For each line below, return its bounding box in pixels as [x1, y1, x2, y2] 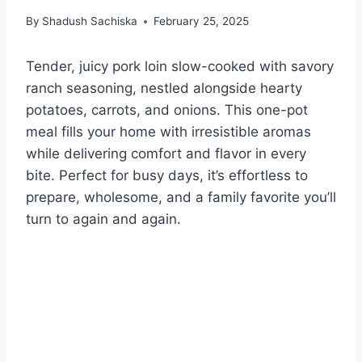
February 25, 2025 [154, 15, 250, 28]
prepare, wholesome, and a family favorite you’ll [26, 189, 336, 206]
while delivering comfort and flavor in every [26, 145, 306, 162]
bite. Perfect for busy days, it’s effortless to [26, 167, 308, 184]
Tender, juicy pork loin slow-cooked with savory [26, 58, 334, 75]
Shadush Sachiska [42, 15, 138, 28]
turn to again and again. [26, 211, 181, 228]
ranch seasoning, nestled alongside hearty [26, 80, 302, 97]
